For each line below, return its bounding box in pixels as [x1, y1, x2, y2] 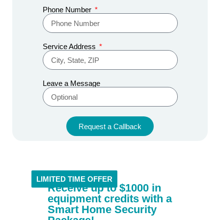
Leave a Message [42, 79, 100, 88]
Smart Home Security [47, 203, 157, 216]
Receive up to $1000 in [47, 182, 161, 194]
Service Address [42, 42, 98, 51]
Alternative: [42, 137, 85, 148]
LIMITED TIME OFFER [36, 175, 112, 184]
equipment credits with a [47, 192, 172, 205]
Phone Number [42, 5, 93, 14]
